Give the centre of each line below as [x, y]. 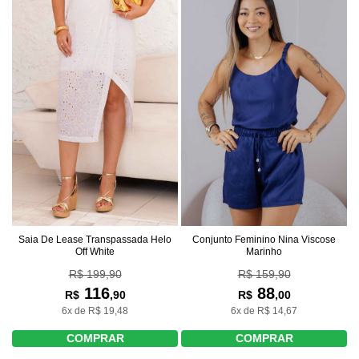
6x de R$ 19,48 [95, 311]
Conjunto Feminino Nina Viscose [264, 239]
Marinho [264, 251]
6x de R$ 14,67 [264, 311]
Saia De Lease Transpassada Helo [95, 239]
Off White [95, 251]
